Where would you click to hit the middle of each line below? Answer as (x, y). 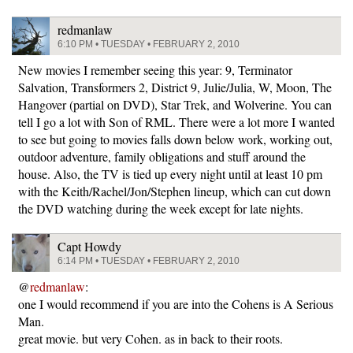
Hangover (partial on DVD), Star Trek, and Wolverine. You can (175, 104)
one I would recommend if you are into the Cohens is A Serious (176, 304)
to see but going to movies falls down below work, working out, (175, 139)
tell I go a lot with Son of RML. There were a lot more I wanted (176, 122)
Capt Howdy (89, 246)
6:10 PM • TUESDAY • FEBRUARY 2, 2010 (149, 44)
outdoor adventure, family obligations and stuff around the (162, 156)
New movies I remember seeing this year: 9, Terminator (155, 70)
